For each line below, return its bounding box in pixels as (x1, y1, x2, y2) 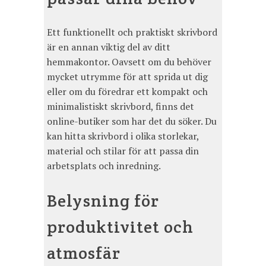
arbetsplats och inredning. (47, 159, 161, 172)
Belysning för (47, 189, 159, 211)
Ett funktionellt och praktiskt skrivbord (47, 25, 217, 39)
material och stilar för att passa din (47, 144, 199, 157)
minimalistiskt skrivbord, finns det (47, 99, 194, 113)
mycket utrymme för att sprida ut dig (47, 69, 208, 83)
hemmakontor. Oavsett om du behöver (47, 55, 211, 68)
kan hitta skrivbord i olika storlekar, (47, 129, 199, 142)
